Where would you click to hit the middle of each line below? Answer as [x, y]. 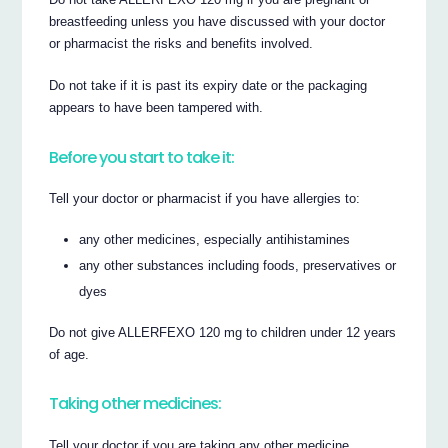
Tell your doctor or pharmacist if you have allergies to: [205, 199]
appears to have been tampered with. [156, 108]
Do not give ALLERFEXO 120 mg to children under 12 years [223, 332]
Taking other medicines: [135, 404]
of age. [69, 354]
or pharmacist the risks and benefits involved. [181, 44]
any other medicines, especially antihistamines [215, 240]
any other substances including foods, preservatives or [238, 266]
